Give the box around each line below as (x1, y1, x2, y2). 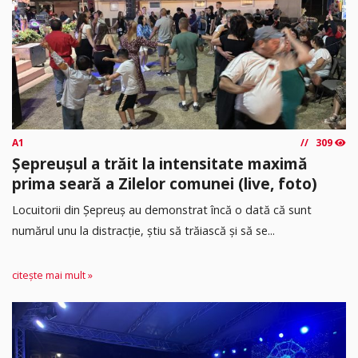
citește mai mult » (12, 268, 93, 283)
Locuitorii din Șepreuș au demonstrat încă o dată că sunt (12, 201, 312, 217)
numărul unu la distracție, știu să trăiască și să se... (12, 222, 275, 238)
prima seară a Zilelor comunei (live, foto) (12, 173, 317, 195)
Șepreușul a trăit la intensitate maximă (12, 153, 308, 175)
